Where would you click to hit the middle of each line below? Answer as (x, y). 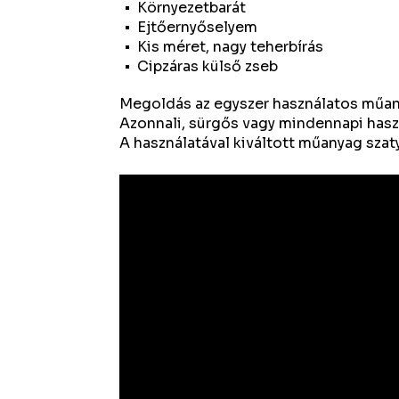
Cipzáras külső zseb (208, 66)
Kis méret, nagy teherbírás (231, 47)
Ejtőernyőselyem (198, 27)
